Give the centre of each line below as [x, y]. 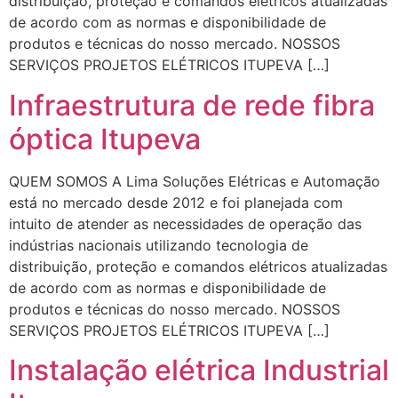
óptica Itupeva [105, 139]
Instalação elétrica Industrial [199, 370]
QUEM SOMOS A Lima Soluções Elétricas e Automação [195, 181]
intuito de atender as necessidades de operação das [185, 223]
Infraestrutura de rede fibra [192, 105]
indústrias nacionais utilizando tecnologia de [159, 245]
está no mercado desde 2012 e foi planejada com [176, 202]
